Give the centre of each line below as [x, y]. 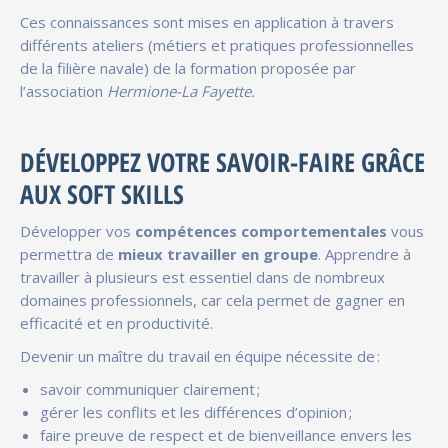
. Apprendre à [364, 253]
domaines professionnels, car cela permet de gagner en [212, 299]
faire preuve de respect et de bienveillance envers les [226, 434]
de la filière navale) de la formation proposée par [188, 67]
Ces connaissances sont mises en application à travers [207, 21]
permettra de [69, 253]
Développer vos [77, 230]
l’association [63, 90]
